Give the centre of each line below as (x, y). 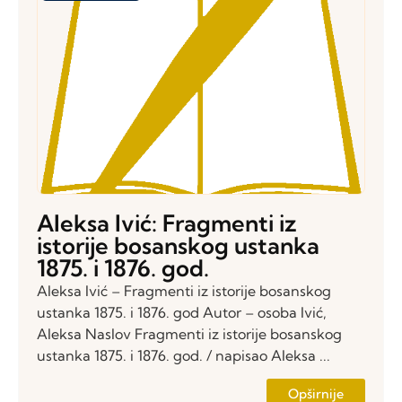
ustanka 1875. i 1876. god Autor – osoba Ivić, (182, 312)
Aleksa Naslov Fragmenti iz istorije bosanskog (189, 333)
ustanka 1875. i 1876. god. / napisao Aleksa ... (184, 355)
